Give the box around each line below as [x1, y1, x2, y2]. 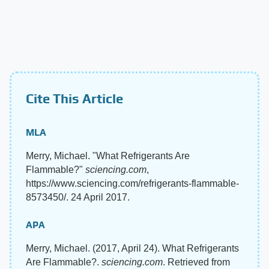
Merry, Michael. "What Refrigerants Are [26, 151, 190, 162]
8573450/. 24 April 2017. [26, 192, 130, 203]
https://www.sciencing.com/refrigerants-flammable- [26, 178, 239, 189]
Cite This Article [26, 91, 123, 107]
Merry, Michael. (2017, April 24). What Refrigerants [26, 243, 239, 254]
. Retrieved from [163, 257, 230, 268]
